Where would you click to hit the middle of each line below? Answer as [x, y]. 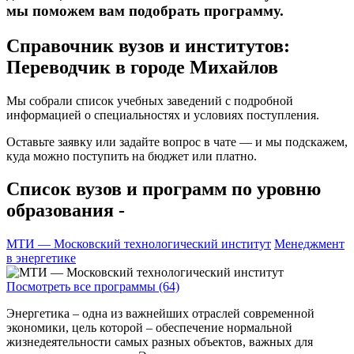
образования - [66, 211]
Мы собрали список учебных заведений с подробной [150, 100]
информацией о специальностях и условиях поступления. [163, 115]
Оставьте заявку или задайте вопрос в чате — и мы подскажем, [177, 141]
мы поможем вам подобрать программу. [145, 10]
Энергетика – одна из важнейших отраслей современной [160, 314]
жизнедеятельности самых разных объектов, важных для [160, 342]
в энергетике [41, 258]
